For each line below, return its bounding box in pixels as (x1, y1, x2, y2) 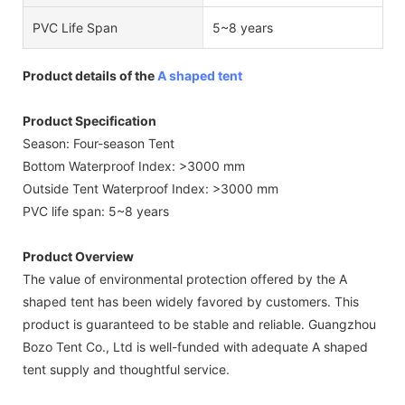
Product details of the (23, 67, 157, 83)
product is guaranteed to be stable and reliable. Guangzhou (23, 316, 376, 332)
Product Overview (23, 248, 134, 264)
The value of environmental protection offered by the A (23, 270, 347, 287)
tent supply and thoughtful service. (23, 361, 230, 377)
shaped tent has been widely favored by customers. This (23, 293, 359, 309)
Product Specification (23, 112, 156, 128)
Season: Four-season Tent (23, 135, 174, 151)
